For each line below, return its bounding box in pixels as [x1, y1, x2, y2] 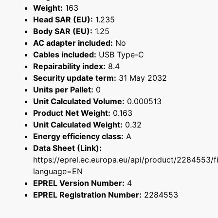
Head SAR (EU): [33, 15, 93, 25]
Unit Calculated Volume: [33, 96, 125, 107]
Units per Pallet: [33, 85, 93, 95]
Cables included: [33, 50, 96, 60]
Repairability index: [33, 61, 106, 72]
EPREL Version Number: [33, 178, 125, 188]
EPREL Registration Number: [33, 190, 142, 200]
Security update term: [33, 73, 116, 83]
